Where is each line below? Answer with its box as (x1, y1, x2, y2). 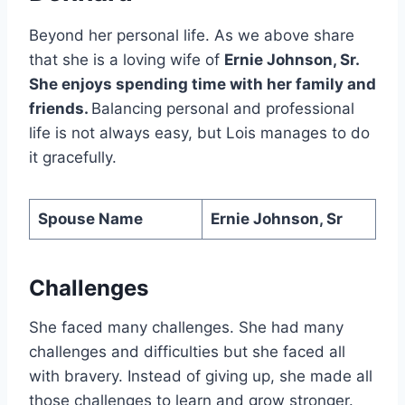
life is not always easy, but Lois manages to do (29, 124, 370, 143)
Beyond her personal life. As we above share (29, 26, 354, 45)
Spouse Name (37, 210, 143, 229)
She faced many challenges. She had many (29, 318, 344, 337)
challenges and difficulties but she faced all (29, 343, 345, 362)
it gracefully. (29, 148, 117, 167)
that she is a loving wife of (29, 51, 224, 70)
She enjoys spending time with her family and (29, 75, 376, 94)
